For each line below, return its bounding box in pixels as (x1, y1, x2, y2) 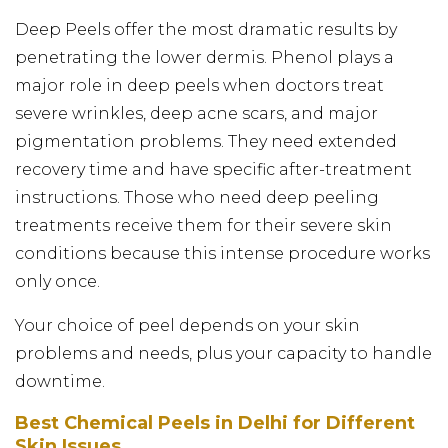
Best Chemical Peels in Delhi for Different (15, 411, 415, 434)
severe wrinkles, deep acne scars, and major (15, 103, 378, 123)
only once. (15, 271, 100, 291)
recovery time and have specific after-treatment (15, 159, 412, 179)
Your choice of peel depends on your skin (15, 315, 360, 335)
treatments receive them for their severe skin (15, 215, 392, 235)
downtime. (15, 371, 105, 391)
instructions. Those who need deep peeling (15, 187, 379, 207)
